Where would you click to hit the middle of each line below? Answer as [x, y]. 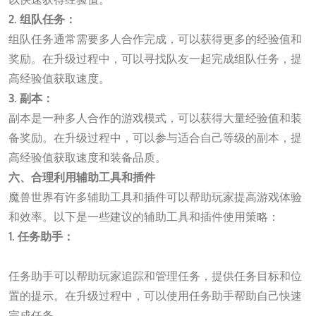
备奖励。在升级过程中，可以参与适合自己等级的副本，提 [155, 137]
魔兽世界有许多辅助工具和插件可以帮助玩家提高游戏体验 [155, 196]
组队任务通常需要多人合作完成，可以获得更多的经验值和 [155, 38]
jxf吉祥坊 [32, 256]
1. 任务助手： [41, 236]
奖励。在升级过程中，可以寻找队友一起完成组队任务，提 [155, 58]
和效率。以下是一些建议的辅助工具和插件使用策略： [144, 216]
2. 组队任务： [42, 19]
